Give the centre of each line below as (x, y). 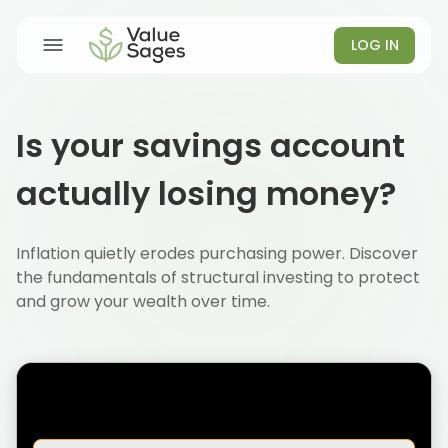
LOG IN (374, 44)
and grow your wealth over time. (143, 301)
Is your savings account (210, 145)
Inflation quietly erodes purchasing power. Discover (217, 253)
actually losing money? (206, 193)
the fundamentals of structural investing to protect (218, 277)
